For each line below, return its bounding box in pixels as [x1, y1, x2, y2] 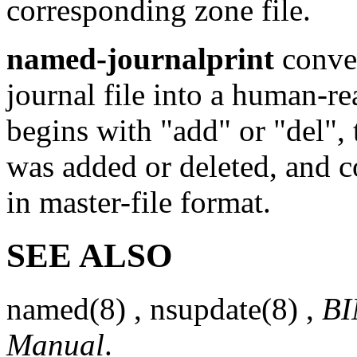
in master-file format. [6, 185, 271, 220]
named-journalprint [6, 41, 274, 76]
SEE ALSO [6, 237, 172, 275]
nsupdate [150, 292, 261, 327]
